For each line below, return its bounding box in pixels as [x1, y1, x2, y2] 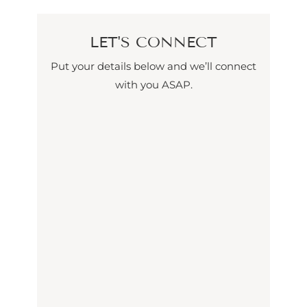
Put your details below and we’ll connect [51, 59, 256, 73]
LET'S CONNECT [90, 32, 217, 51]
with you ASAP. [114, 77, 193, 91]
